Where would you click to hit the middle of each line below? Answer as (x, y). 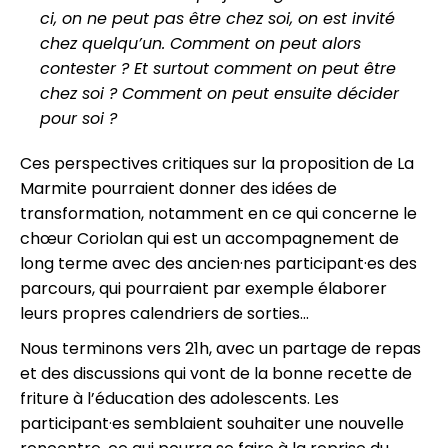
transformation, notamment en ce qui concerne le (218, 213)
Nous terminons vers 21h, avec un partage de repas (220, 348)
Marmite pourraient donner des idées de (178, 188)
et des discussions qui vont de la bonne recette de (216, 373)
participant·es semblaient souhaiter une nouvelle (212, 423)
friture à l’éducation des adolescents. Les (179, 398)
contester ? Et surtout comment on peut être (218, 68)
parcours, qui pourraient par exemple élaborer (203, 288)
